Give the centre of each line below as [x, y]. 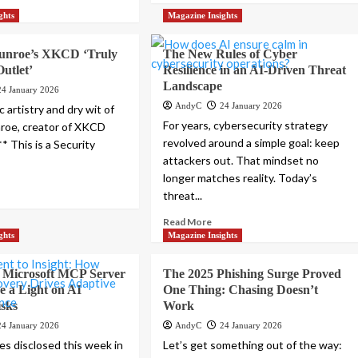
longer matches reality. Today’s [241, 178]
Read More [188, 222]
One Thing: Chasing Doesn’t [241, 290]
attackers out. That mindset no [241, 161]
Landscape [193, 86]
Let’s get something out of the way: [253, 345]
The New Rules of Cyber [231, 54]
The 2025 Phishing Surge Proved [253, 274]
